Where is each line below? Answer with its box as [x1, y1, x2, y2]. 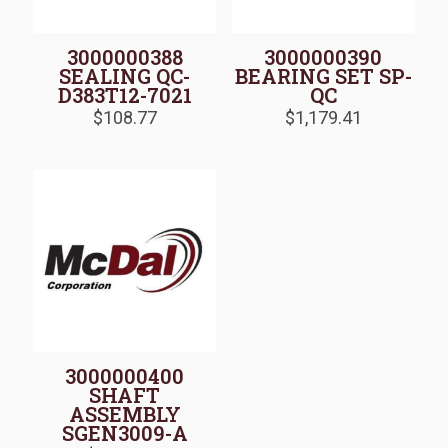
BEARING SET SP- [234, 62, 412, 89]
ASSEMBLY [68, 401, 181, 428]
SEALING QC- [59, 62, 191, 89]
